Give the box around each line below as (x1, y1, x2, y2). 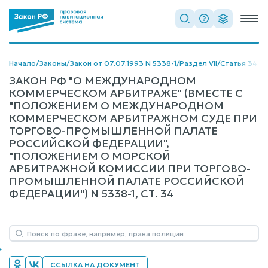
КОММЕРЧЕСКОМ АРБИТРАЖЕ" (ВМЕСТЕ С (9, 86, 243, 100)
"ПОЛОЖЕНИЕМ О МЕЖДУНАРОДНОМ (9, 99, 224, 112)
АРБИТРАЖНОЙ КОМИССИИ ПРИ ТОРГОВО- (9, 162, 251, 175)
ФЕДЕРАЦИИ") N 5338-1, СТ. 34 (9, 187, 174, 200)
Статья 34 (220, 59, 258, 68)
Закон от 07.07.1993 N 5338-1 (69, 59, 176, 68)
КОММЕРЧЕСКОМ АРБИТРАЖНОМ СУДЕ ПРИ (9, 111, 257, 125)
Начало (9, 59, 36, 68)
